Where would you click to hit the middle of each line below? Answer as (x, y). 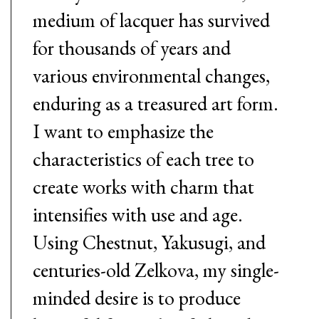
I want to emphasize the (123, 131)
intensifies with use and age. (138, 215)
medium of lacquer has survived (151, 20)
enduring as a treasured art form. (156, 104)
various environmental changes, (151, 76)
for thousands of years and (132, 48)
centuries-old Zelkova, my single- (156, 270)
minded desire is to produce (137, 298)
